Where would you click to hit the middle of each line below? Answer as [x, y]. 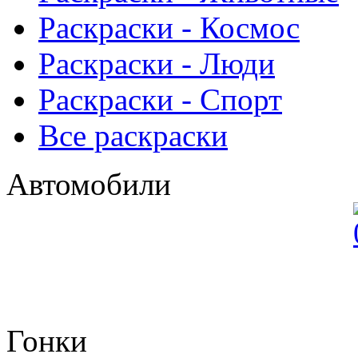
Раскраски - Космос [169, 27]
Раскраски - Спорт [160, 99]
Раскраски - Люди [157, 63]
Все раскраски [133, 135]
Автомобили [89, 184]
